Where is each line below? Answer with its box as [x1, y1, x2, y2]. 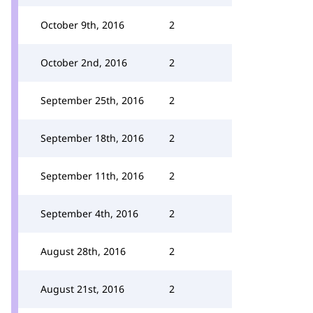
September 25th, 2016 [41, 94, 144, 107]
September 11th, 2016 [41, 169, 144, 182]
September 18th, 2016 [41, 131, 144, 145]
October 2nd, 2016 [41, 56, 127, 69]
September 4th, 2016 [41, 207, 138, 220]
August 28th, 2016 [41, 245, 126, 258]
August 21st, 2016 [41, 282, 124, 296]
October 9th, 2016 [41, 18, 124, 31]
